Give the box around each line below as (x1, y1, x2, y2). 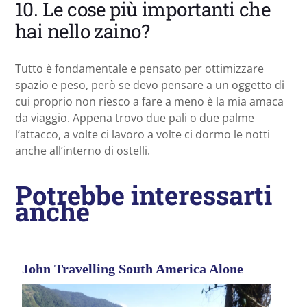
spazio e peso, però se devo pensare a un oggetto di (15, 77, 284, 93)
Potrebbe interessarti (15, 177, 272, 212)
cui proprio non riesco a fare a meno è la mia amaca (15, 94, 284, 110)
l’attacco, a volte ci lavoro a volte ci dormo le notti (15, 127, 270, 143)
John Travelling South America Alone (22, 261, 243, 277)
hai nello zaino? (15, 19, 150, 45)
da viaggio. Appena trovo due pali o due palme (15, 110, 254, 126)
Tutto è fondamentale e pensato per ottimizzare (15, 61, 264, 77)
